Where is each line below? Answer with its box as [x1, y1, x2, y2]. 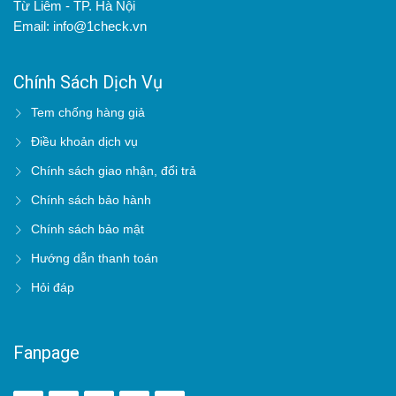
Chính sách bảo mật [31, 222, 144, 236]
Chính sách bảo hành [31, 193, 151, 207]
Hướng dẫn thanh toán [31, 251, 158, 265]
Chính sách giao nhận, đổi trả [31, 164, 196, 178]
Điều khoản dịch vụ [31, 134, 138, 148]
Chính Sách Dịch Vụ [13, 72, 163, 93]
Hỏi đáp [31, 280, 74, 294]
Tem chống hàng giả [31, 105, 145, 119]
